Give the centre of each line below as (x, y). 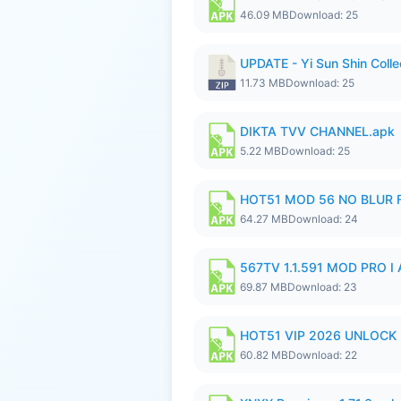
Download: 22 (323, 355)
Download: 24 (323, 219)
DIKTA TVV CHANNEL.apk (317, 131)
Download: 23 (322, 287)
